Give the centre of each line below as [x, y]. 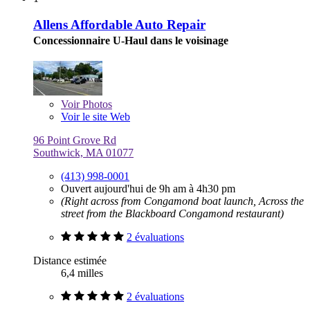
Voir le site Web [95, 117]
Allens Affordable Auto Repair [119, 25]
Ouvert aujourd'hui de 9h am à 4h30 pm [148, 189]
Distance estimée [70, 261]
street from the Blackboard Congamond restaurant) [172, 214]
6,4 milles [82, 273]
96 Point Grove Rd [75, 140]
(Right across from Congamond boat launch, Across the [182, 201]
